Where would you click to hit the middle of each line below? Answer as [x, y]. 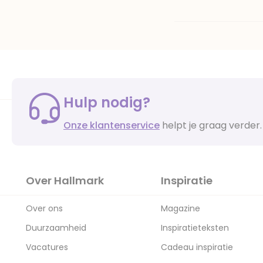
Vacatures [47, 247]
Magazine [181, 208]
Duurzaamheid [56, 228]
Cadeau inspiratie [197, 247]
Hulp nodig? [107, 102]
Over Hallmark [65, 181]
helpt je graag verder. [211, 125]
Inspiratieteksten [195, 228]
